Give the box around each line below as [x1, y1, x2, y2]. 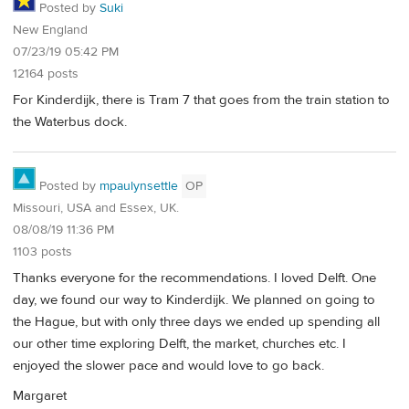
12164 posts [13, 66, 79, 82]
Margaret [13, 387, 67, 405]
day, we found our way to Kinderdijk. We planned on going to [13, 291, 375, 309]
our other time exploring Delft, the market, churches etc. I [13, 335, 346, 353]
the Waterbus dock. [13, 112, 127, 131]
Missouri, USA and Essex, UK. [13, 200, 179, 217]
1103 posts [13, 244, 72, 261]
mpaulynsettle [100, 178, 178, 195]
